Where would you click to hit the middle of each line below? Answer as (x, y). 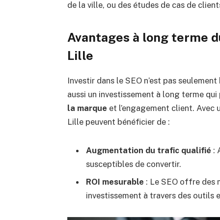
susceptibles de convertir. (133, 164)
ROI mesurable (115, 181)
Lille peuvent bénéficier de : (118, 122)
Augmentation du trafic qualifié (148, 151)
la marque (87, 108)
